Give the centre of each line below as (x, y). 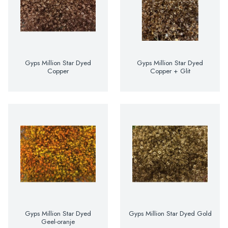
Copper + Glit (170, 71)
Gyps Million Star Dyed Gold (170, 213)
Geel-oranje (58, 222)
